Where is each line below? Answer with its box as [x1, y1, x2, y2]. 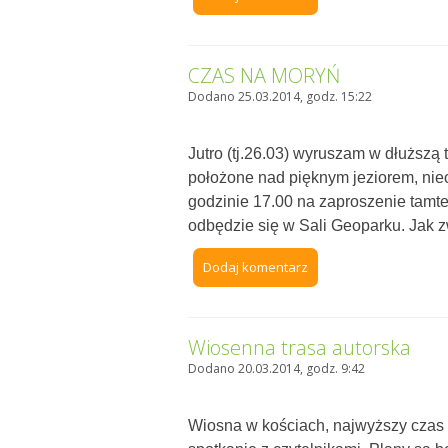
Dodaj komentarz [203, 258, 309, 277]
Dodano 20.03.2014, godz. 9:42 [188, 360, 366, 378]
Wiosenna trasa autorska [188, 334, 412, 362]
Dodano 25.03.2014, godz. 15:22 [188, 88, 373, 106]
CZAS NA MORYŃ [188, 62, 341, 90]
